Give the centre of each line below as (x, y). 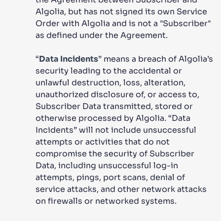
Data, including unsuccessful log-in (107, 166)
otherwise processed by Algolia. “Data (113, 118)
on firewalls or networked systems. (106, 201)
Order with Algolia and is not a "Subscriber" (123, 23)
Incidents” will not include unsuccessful (116, 130)
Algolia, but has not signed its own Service (121, 12)
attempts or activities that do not (103, 142)
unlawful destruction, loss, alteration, (110, 83)
